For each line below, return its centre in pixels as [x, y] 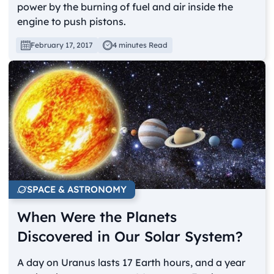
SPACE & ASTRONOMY [77, 189]
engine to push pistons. [72, 22]
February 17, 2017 [62, 45]
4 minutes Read [140, 45]
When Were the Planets [97, 217]
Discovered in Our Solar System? [130, 236]
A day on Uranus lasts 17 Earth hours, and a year [131, 262]
